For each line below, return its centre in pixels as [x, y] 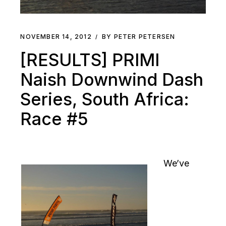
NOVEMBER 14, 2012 [56, 37]
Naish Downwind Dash [112, 80]
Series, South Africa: [105, 99]
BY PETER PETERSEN [139, 37]
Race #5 [54, 119]
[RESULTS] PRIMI [90, 60]
